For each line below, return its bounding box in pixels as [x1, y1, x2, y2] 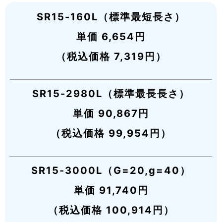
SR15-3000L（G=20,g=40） [31, 165, 191, 177]
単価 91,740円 [73, 184, 149, 197]
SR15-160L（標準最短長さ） [37, 11, 185, 23]
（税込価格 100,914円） [48, 204, 174, 217]
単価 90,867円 [73, 108, 149, 120]
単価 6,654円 [76, 31, 146, 43]
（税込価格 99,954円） [51, 127, 171, 140]
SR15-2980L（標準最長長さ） [32, 88, 190, 100]
